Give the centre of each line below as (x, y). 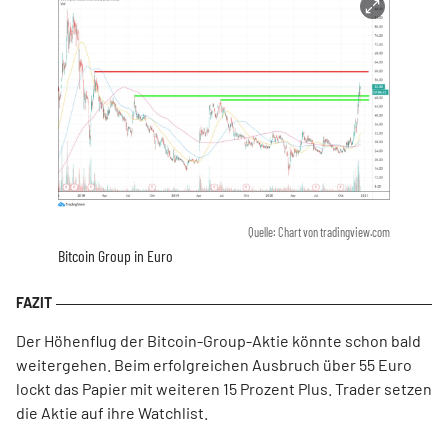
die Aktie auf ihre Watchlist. (112, 413)
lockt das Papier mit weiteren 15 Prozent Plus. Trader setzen (224, 389)
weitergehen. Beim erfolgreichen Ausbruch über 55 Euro (214, 365)
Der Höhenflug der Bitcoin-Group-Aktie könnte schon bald (218, 341)
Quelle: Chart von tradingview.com (319, 232)
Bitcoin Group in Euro (115, 256)
